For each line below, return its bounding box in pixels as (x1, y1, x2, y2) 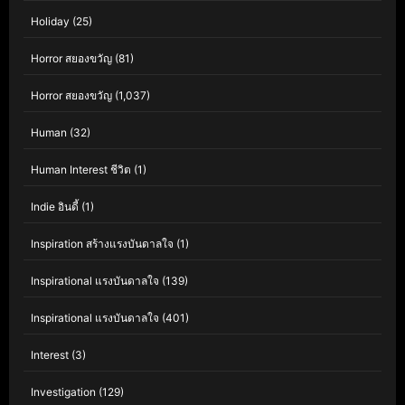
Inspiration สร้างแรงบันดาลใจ (31, 237, 174, 250)
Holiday (31, 14, 70, 28)
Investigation (31, 385, 96, 399)
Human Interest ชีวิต (31, 163, 131, 176)
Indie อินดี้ (31, 200, 79, 213)
